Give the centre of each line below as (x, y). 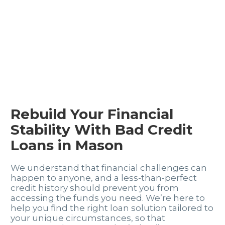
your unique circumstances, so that (88, 218)
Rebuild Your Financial (92, 114)
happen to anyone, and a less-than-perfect (104, 178)
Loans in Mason (67, 145)
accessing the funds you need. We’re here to (108, 198)
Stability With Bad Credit (102, 130)
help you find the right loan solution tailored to (112, 208)
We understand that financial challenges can (109, 167)
